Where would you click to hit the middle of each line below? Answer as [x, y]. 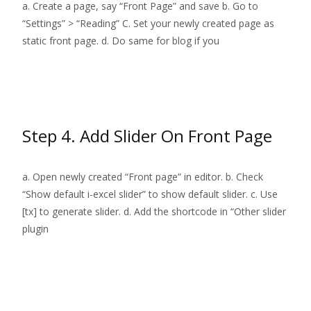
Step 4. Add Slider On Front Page [147, 136]
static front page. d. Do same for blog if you [121, 41]
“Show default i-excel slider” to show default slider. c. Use [150, 194]
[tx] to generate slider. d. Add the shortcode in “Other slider [154, 211]
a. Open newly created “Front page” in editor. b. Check [143, 177]
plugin [35, 229]
